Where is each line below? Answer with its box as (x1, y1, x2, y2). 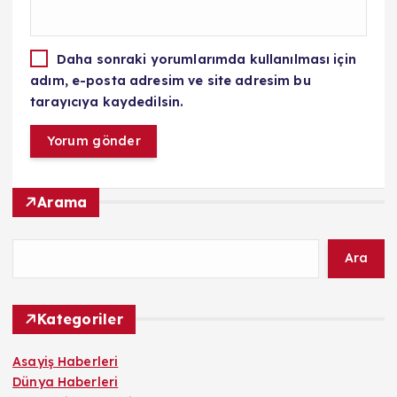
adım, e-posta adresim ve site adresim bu (30, 72, 311, 89)
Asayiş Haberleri (12, 353, 119, 370)
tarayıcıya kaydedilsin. (30, 93, 184, 110)
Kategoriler (37, 309, 123, 328)
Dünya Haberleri (12, 373, 119, 390)
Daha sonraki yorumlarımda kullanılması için (56, 51, 356, 68)
